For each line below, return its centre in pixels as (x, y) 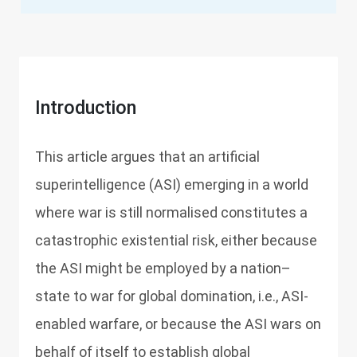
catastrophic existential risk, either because (176, 240)
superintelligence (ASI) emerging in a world (172, 184)
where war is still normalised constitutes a (171, 212)
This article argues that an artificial (147, 157)
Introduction (86, 108)
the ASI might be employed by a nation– (163, 268)
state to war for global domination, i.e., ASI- (172, 296)
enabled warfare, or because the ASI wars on (178, 324)
